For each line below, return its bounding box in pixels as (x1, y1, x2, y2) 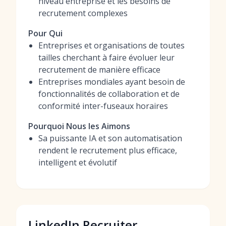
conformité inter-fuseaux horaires (38, 100, 168, 111)
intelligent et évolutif (38, 157, 117, 168)
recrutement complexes (38, 8, 128, 19)
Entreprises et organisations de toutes (38, 40, 185, 51)
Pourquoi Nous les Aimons (28, 121, 130, 132)
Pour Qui (28, 28, 63, 39)
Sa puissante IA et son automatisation (38, 133, 182, 144)
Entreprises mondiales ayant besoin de (38, 76, 185, 87)
